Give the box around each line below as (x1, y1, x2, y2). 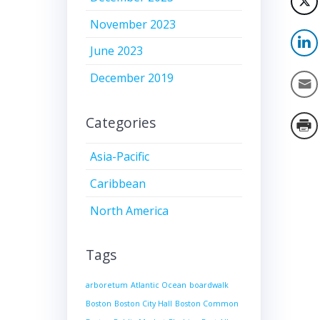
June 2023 (90, 43, 144, 59)
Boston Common (174, 299, 239, 309)
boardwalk (189, 280, 229, 290)
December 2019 (90, 70, 174, 86)
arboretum (85, 280, 128, 290)
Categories (85, 112, 156, 132)
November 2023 (90, 16, 176, 32)
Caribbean (90, 175, 146, 191)
